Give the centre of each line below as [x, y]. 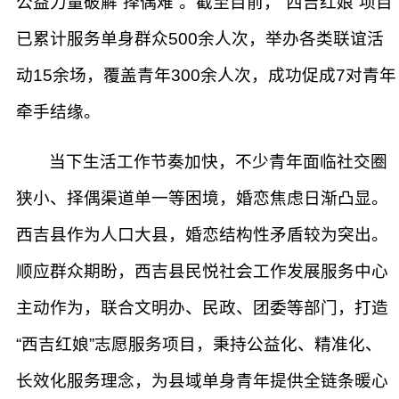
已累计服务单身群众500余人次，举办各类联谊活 [200, 39]
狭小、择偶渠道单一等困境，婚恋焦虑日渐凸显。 [202, 198]
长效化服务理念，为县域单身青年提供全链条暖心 [202, 381]
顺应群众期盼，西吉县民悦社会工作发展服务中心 [202, 271]
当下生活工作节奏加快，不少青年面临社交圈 [216, 162]
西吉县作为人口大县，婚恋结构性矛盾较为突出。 [202, 235]
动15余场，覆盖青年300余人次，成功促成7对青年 [206, 75]
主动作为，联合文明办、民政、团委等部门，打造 [202, 308]
